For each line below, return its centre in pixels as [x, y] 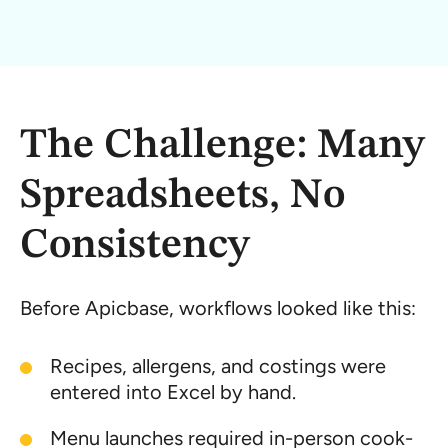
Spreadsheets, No [182, 195]
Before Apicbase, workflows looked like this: [218, 307]
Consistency [135, 245]
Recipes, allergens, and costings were [218, 365]
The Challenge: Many [222, 145]
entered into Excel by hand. [173, 391]
